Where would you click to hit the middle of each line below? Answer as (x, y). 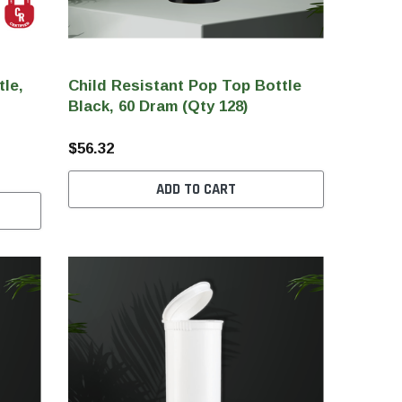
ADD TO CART (196, 189)
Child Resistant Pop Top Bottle (184, 85)
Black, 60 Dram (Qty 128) (157, 106)
